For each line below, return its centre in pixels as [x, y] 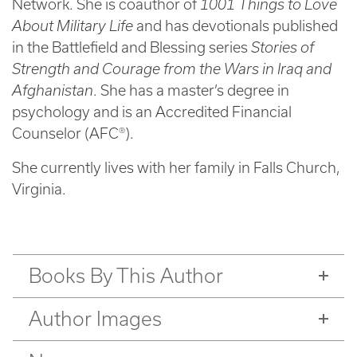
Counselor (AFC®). [73, 133]
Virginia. [39, 189]
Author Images [95, 318]
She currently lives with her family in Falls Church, [176, 167]
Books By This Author [126, 275]
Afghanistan [53, 90]
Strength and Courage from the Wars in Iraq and [172, 69]
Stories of [281, 47]
